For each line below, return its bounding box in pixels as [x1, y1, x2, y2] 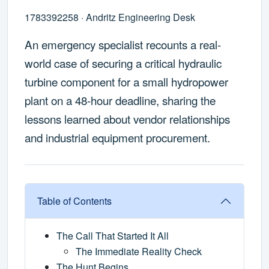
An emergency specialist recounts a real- [25, 36, 221, 53]
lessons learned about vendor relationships [25, 110, 230, 127]
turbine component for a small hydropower [25, 73, 228, 90]
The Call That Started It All [56, 229, 169, 243]
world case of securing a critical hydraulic [25, 55, 222, 71]
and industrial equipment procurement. [25, 129, 210, 146]
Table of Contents [37, 194, 112, 208]
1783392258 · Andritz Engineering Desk [25, 10, 195, 25]
